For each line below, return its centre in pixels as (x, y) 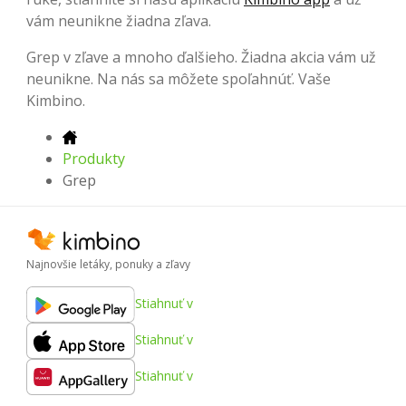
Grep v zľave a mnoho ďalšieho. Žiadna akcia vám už (201, 57)
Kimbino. (56, 100)
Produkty (94, 158)
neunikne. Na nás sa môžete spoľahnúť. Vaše (179, 78)
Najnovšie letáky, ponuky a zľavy (108, 264)
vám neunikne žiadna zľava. (119, 20)
